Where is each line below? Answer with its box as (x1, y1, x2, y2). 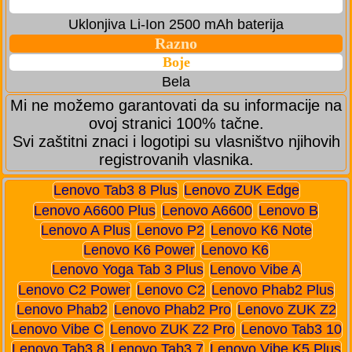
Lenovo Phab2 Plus (211, 281, 334, 298)
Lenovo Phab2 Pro (113, 301, 231, 317)
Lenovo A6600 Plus (34, 202, 156, 218)
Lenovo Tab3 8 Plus (53, 182, 178, 199)
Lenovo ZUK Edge (183, 182, 299, 199)
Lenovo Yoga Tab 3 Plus (51, 262, 203, 278)
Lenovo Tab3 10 (240, 321, 342, 337)
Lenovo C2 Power (18, 281, 130, 298)
